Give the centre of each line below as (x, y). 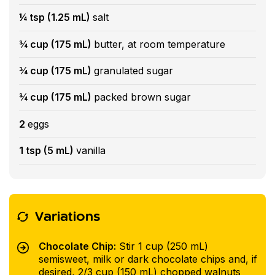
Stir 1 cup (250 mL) (162, 246)
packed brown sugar (142, 97)
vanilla (91, 151)
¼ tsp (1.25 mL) (56, 17)
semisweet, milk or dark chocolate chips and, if (148, 259)
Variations (68, 217)
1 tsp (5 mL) (48, 151)
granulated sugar (134, 71)
